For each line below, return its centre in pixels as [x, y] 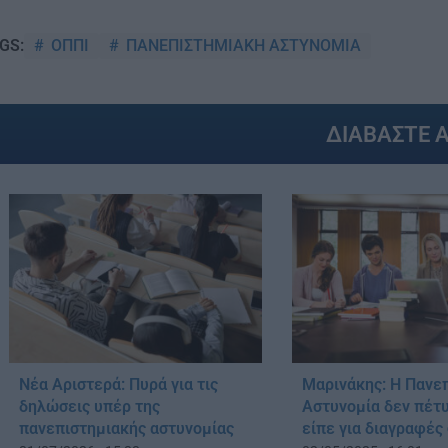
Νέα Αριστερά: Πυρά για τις [118, 384]
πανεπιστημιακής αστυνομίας [126, 428]
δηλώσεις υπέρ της [89, 406]
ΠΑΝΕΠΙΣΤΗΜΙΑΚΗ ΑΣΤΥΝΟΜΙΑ [241, 45]
